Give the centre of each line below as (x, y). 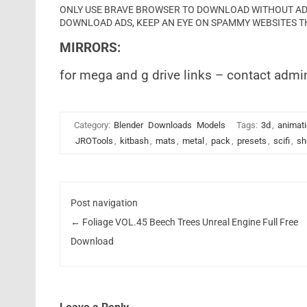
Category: (93, 125)
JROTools (94, 141)
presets (251, 141)
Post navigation (105, 202)
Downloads (170, 125)
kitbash (134, 141)
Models (211, 125)
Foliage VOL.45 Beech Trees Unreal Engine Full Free (189, 222)
